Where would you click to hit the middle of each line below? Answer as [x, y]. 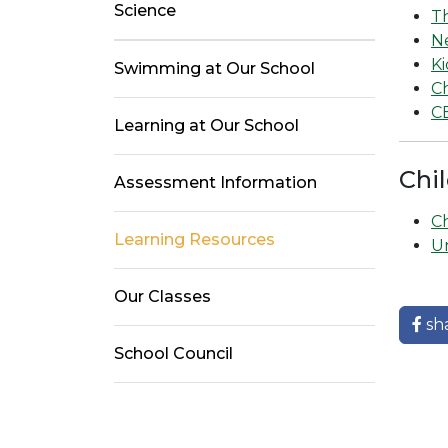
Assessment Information [215, 183]
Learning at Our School [206, 126]
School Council [173, 354]
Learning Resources [194, 240]
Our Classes [162, 297]
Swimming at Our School [214, 69]
